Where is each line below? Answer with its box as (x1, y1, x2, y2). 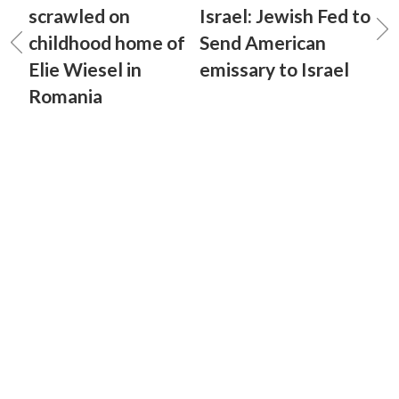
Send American (199, 31, 326, 53)
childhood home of (28, 31, 185, 53)
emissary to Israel (199, 58, 349, 80)
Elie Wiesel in (28, 58, 142, 80)
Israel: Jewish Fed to (199, 4, 370, 27)
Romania (28, 85, 102, 107)
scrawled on (28, 4, 130, 27)
